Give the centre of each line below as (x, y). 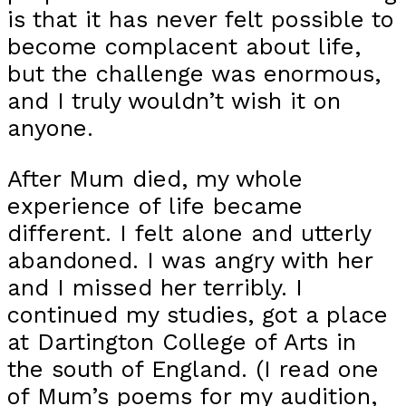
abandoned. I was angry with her (190, 260)
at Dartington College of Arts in (182, 341)
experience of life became (155, 205)
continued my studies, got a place (198, 314)
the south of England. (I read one (193, 368)
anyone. (50, 128)
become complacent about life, (184, 47)
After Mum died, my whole (155, 178)
